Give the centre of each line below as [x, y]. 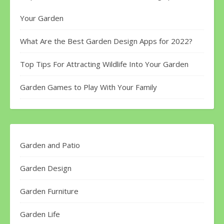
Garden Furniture [49, 191]
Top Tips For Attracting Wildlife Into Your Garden [104, 64]
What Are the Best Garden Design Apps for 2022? [106, 41]
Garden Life [40, 214]
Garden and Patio [50, 145]
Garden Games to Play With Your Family [88, 87]
